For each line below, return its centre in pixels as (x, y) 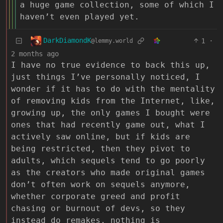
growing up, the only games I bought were (111, 112)
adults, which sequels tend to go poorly (108, 160)
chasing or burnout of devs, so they (98, 208)
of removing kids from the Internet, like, (113, 101)
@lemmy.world (112, 41)
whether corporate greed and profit (96, 196)
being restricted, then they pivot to (101, 148)
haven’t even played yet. (80, 16)
